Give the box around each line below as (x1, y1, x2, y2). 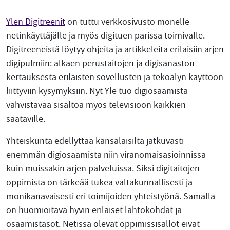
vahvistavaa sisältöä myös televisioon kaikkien (6, 99, 186, 111)
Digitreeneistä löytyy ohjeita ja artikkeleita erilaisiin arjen (6, 44, 224, 55)
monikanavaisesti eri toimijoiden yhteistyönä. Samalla (6, 190, 215, 202)
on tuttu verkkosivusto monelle (65, 16, 189, 28)
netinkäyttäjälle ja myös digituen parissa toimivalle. (6, 30, 205, 42)
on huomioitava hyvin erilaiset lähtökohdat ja (6, 204, 182, 216)
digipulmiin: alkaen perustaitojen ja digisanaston (6, 57, 195, 69)
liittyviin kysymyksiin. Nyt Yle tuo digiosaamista (6, 85, 188, 97)
